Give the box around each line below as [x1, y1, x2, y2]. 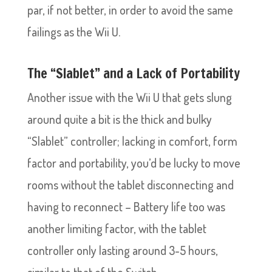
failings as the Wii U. [27, 24, 120, 39]
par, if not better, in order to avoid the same [27, 2, 233, 18]
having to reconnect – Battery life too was [27, 199, 225, 214]
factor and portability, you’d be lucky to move [27, 155, 240, 171]
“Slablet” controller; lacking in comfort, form [27, 133, 237, 149]
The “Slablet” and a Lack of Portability [27, 64, 240, 83]
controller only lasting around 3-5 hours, [27, 242, 218, 258]
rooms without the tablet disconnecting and [27, 177, 234, 192]
